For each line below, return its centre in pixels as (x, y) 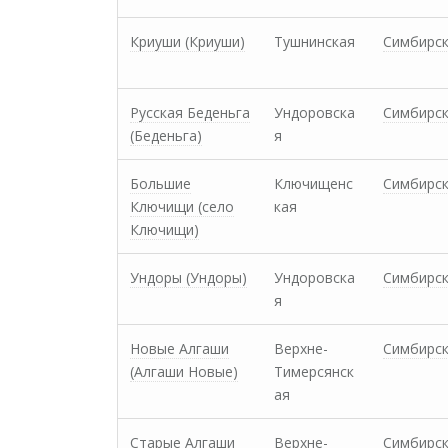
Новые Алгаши (179, 348)
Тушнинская (314, 41)
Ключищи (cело (182, 206)
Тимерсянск (314, 371)
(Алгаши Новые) (184, 371)
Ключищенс (313, 183)
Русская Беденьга (190, 112)
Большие (160, 183)
